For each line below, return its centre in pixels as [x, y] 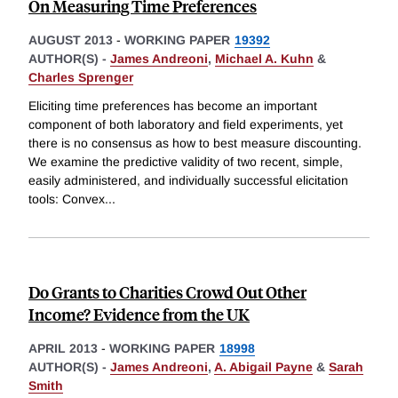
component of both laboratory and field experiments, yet [186, 125]
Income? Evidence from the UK [139, 314]
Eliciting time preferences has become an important [173, 106]
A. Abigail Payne [263, 367]
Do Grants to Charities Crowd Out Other [167, 292]
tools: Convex [67, 199]
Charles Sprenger [81, 78]
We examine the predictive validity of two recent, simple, [186, 162]
